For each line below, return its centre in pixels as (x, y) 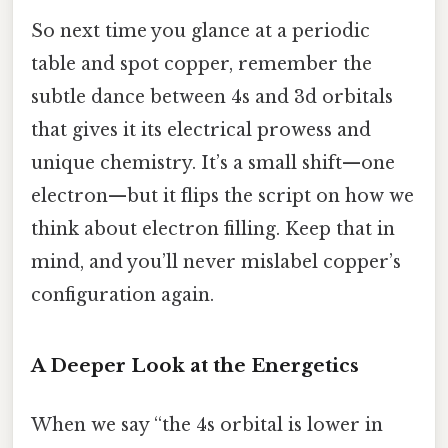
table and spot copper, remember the (201, 64)
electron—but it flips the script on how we (222, 196)
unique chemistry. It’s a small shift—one (213, 163)
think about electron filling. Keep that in (213, 229)
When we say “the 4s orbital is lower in (207, 425)
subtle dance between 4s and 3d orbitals (212, 97)
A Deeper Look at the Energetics (195, 366)
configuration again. (122, 295)
